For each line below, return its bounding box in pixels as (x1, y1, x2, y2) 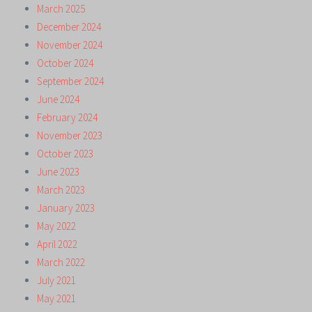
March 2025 (37, 1, 85, 15)
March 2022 (37, 255, 85, 269)
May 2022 (37, 219, 76, 233)
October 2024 (37, 56, 93, 70)
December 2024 (37, 19, 101, 33)
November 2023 (37, 128, 102, 142)
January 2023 (37, 201, 95, 214)
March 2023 (37, 182, 85, 196)
